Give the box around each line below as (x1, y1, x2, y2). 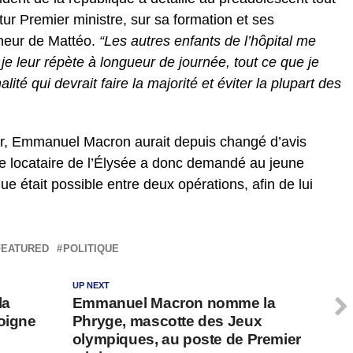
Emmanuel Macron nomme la (72, 294, 276, 311)
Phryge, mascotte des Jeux (72, 312, 262, 329)
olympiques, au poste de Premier (72, 330, 301, 347)
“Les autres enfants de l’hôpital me (99, 32, 316, 49)
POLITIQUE (63, 242, 119, 255)
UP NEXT (72, 280, 110, 290)
